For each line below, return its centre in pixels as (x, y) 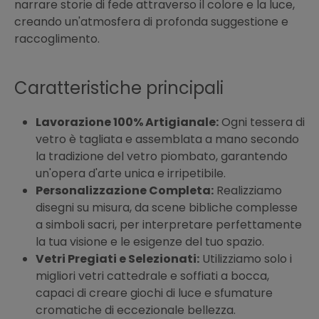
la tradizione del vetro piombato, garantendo (162, 157)
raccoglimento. (57, 39)
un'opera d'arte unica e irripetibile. (131, 174)
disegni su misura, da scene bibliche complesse (167, 208)
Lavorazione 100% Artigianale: (127, 122)
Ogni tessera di (262, 122)
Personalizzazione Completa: (125, 191)
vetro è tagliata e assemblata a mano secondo (167, 140)
